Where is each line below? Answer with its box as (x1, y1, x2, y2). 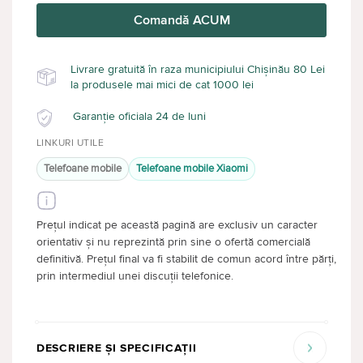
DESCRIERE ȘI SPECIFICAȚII (36, 340, 197, 355)
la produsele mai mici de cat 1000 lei (70, 77, 254, 92)
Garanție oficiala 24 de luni (73, 109, 206, 123)
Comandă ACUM (133, 11, 230, 28)
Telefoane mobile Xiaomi (136, 161, 248, 175)
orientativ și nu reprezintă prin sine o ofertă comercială (36, 234, 310, 249)
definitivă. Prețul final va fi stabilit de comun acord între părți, (36, 251, 336, 266)
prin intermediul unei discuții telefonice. (36, 268, 233, 283)
